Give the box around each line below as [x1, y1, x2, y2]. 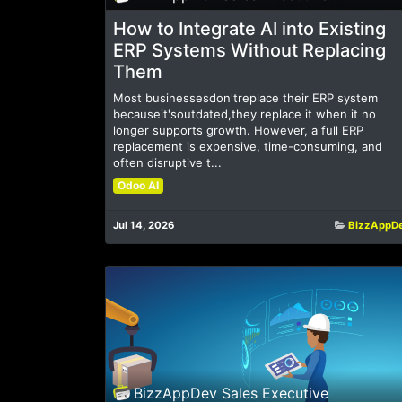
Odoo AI [117, 179, 159, 193]
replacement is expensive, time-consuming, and [113, 139, 382, 154]
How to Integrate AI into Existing [113, 18, 386, 40]
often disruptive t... [113, 155, 222, 170]
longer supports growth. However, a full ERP [113, 123, 363, 138]
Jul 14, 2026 [113, 219, 175, 232]
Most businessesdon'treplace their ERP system [113, 91, 378, 106]
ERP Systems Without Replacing [113, 39, 386, 62]
